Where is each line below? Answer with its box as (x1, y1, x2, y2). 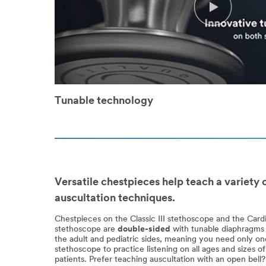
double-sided (118, 225, 170, 235)
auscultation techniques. (55, 192, 175, 204)
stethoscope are (55, 225, 118, 235)
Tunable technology (55, 96, 153, 107)
